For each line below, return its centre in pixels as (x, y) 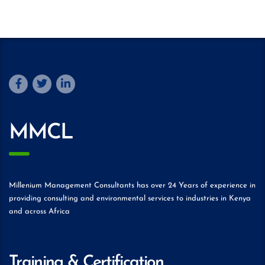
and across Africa (39, 211)
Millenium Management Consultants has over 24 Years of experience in (132, 185)
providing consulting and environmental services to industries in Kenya (130, 198)
